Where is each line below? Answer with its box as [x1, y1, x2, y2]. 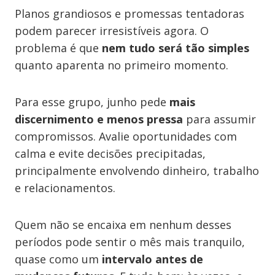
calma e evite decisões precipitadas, [15, 146, 206, 161]
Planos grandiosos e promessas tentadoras [15, 6, 244, 21]
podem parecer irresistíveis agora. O [15, 23, 209, 38]
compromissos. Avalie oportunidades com [15, 129, 237, 144]
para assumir [183, 112, 256, 126]
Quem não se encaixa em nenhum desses [15, 217, 231, 232]
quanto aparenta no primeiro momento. [15, 58, 228, 72]
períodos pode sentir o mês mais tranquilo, [15, 234, 245, 249]
